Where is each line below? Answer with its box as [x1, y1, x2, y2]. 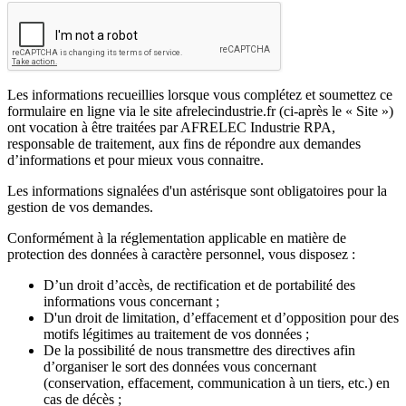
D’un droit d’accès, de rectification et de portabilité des [43, 276, 355, 293]
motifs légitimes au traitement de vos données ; [43, 325, 309, 342]
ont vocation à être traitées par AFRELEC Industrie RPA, [7, 119, 335, 135]
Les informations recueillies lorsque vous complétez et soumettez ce [7, 86, 392, 102]
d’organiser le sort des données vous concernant [43, 358, 316, 374]
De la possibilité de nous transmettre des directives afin [43, 342, 355, 358]
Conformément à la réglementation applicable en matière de [7, 229, 346, 246]
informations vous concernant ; [43, 293, 219, 309]
